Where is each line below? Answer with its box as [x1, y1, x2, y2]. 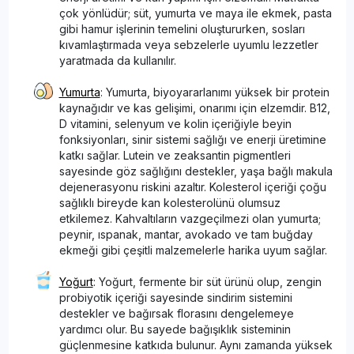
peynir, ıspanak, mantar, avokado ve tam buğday [58, 227, 313, 241]
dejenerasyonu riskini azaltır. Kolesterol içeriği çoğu [58, 179, 326, 194]
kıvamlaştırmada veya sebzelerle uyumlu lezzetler [58, 37, 318, 51]
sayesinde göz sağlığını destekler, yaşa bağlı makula [58, 164, 333, 178]
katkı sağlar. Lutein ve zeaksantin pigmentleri [58, 148, 291, 162]
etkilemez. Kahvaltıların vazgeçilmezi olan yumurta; [58, 211, 321, 225]
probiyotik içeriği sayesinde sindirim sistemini [58, 290, 292, 304]
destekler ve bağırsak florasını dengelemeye [58, 306, 294, 320]
